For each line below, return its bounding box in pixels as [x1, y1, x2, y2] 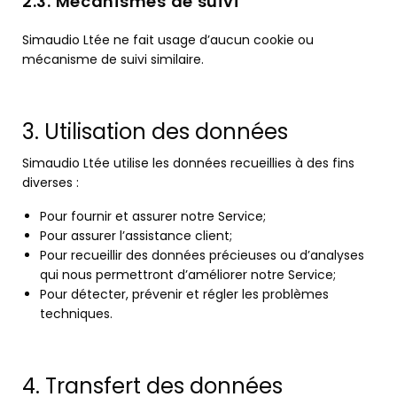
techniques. [40, 305, 113, 323]
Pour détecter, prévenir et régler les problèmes [40, 285, 329, 303]
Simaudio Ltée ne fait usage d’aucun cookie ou [22, 31, 314, 49]
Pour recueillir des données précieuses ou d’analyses [40, 246, 364, 264]
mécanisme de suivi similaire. [22, 51, 204, 68]
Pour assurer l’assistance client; [40, 227, 232, 245]
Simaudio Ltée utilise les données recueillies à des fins [22, 154, 354, 172]
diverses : [22, 174, 79, 191]
